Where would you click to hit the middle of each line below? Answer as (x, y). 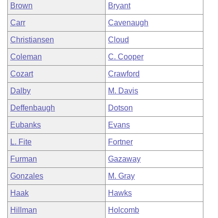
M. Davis (123, 91)
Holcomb (124, 210)
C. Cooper (126, 57)
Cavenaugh (128, 23)
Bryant (119, 6)
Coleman (26, 57)
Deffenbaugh (33, 108)
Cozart (22, 74)
